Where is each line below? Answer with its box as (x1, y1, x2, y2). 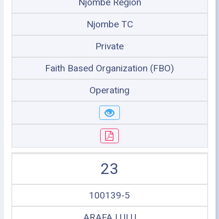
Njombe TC (86, 18, 133, 30)
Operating (89, 84, 130, 96)
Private (95, 40, 124, 52)
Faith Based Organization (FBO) (45, 62, 174, 74)
